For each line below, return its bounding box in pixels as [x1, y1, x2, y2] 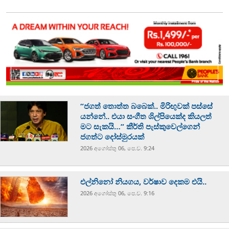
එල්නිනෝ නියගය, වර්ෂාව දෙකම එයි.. [80, 176, 209, 187]
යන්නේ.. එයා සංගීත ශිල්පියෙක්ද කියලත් [80, 111, 212, 122]
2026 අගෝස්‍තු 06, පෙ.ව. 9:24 [80, 144, 155, 152]
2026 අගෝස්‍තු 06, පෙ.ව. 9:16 [80, 189, 155, 197]
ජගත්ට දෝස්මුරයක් [80, 131, 145, 142]
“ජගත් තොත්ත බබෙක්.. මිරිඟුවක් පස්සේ [80, 101, 213, 111]
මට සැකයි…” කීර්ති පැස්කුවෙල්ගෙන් [80, 121, 200, 132]
